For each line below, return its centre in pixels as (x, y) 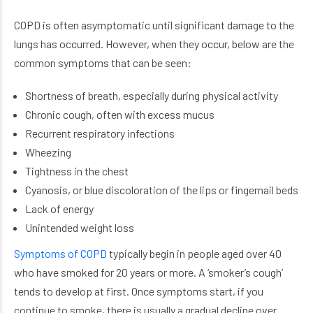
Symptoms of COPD (60, 253)
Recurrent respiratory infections (100, 133)
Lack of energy (59, 208)
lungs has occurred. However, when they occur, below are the (154, 43)
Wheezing (48, 152)
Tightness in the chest (77, 170)
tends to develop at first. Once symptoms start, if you (139, 291)
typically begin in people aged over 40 (194, 253)
